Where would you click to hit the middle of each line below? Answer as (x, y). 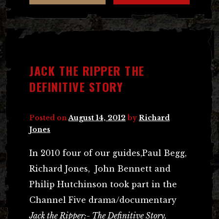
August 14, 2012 (97, 118)
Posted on (49, 118)
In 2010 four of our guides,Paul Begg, (108, 153)
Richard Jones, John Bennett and (100, 168)
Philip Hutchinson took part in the (103, 184)
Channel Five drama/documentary (103, 200)
